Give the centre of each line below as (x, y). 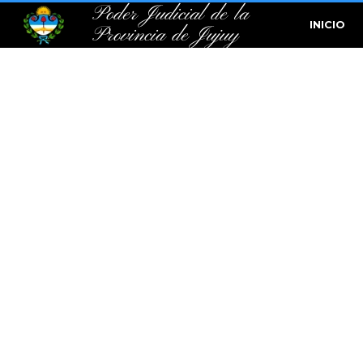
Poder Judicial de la (173, 15)
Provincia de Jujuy (168, 36)
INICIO (328, 25)
